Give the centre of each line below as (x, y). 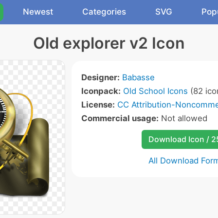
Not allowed (183, 118)
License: (98, 105)
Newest (38, 12)
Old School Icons (155, 91)
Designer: (100, 77)
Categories (104, 12)
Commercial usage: (120, 118)
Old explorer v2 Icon (109, 43)
